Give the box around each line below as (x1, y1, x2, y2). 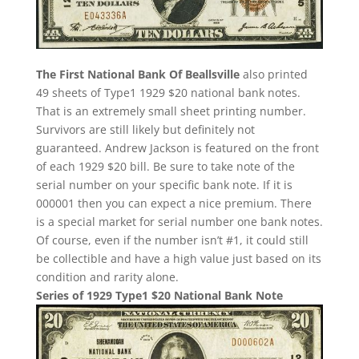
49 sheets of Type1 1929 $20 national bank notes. (35, 85, 301, 101)
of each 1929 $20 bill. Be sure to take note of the (35, 159, 295, 175)
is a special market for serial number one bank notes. (35, 214, 323, 230)
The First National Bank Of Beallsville (35, 67, 240, 83)
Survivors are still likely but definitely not (35, 122, 255, 138)
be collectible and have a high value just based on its (35, 251, 321, 267)
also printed (239, 67, 308, 83)
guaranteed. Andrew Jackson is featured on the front (35, 140, 319, 156)
